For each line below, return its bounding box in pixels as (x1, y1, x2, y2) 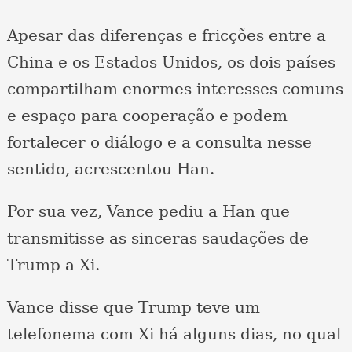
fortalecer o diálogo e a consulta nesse (6, 133, 312, 152)
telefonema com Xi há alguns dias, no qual (6, 324, 341, 344)
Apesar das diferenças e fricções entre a (6, 26, 326, 46)
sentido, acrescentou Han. (6, 159, 214, 179)
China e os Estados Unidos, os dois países (6, 53, 335, 72)
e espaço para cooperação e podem (6, 106, 288, 126)
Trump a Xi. (6, 255, 100, 275)
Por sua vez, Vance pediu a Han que (6, 202, 290, 222)
